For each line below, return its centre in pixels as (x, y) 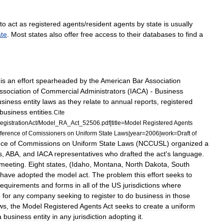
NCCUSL (153, 143)
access (106, 34)
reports (146, 102)
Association (163, 81)
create (153, 206)
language (187, 154)
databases (159, 34)
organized (187, 143)
